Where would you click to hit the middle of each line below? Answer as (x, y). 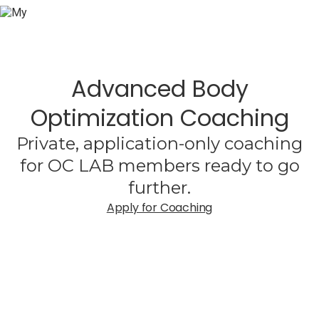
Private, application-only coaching (159, 143)
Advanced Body (159, 89)
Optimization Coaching (159, 118)
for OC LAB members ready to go (159, 166)
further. (159, 188)
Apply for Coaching (159, 208)
